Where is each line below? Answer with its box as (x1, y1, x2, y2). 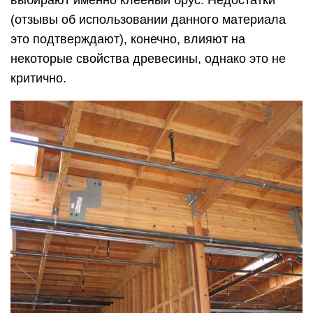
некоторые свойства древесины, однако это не (10, 52, 286, 66)
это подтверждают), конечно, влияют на (10, 32, 245, 46)
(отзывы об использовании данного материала (10, 13, 286, 27)
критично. (10, 71, 66, 85)
